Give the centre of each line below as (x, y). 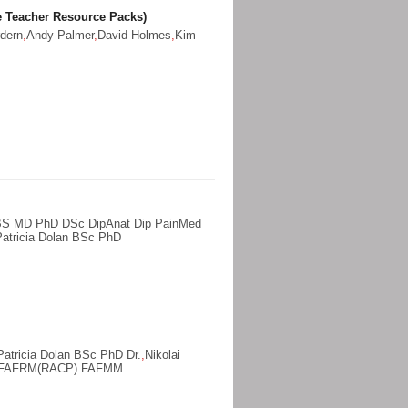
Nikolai (163, 355)
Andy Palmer (60, 35)
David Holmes (134, 35)
